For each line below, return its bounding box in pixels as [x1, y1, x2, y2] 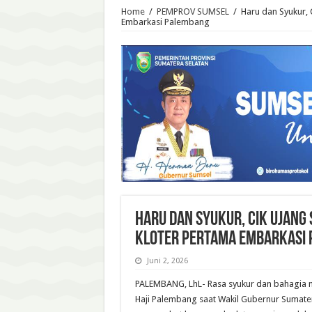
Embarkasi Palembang [120, 17, 210, 27]
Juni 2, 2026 [146, 256, 188, 265]
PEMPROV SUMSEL [156, 6, 229, 17]
